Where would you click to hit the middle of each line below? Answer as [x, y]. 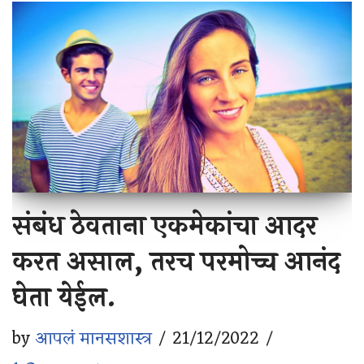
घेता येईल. [64, 297]
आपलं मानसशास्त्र [93, 339]
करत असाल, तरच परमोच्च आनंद [176, 262]
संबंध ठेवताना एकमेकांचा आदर [165, 226]
